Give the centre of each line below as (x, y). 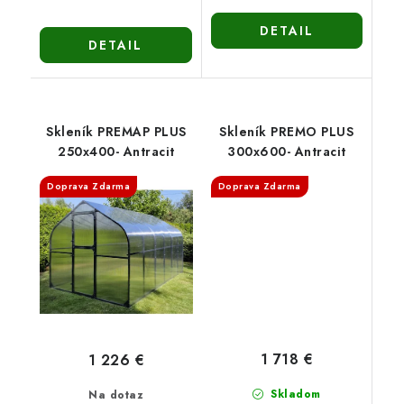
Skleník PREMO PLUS (287, 131)
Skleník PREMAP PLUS (116, 131)
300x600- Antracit (287, 151)
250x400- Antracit (116, 151)
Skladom (294, 394)
